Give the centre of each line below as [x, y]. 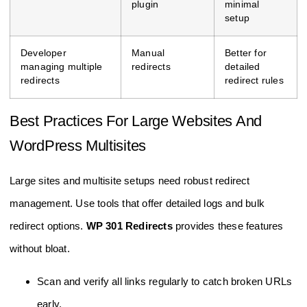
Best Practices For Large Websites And [136, 121]
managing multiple [62, 67]
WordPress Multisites [78, 146]
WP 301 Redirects [129, 226]
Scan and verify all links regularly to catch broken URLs [165, 281]
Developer [44, 53]
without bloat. [40, 249]
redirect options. [48, 226]
